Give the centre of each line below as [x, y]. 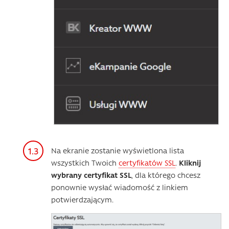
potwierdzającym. [82, 199]
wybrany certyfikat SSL [91, 175]
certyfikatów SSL [147, 162]
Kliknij [190, 162]
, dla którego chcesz [166, 175]
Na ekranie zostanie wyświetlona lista [118, 150]
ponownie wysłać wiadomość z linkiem [120, 187]
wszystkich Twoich [85, 162]
